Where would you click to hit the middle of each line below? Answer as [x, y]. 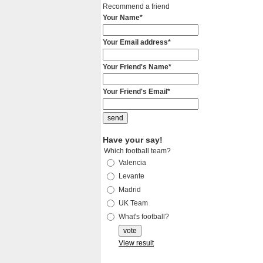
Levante [131, 176]
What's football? [144, 217]
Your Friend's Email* [136, 92]
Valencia [132, 163]
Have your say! [133, 140]
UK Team [133, 203]
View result [136, 243]
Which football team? [137, 151]
